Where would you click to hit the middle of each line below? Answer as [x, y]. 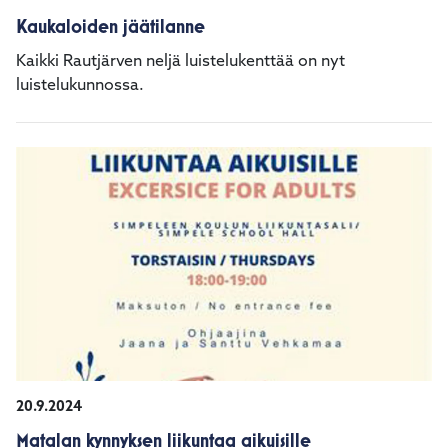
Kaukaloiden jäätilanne [110, 26]
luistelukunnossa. [80, 86]
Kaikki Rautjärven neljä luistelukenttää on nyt [180, 62]
